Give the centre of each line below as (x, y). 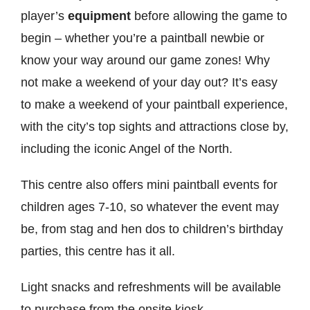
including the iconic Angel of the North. (126, 148)
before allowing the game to (209, 16)
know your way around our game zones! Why (145, 60)
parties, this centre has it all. (98, 251)
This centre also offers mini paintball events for (149, 184)
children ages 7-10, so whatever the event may (149, 207)
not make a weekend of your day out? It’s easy (149, 82)
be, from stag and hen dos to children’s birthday (152, 229)
